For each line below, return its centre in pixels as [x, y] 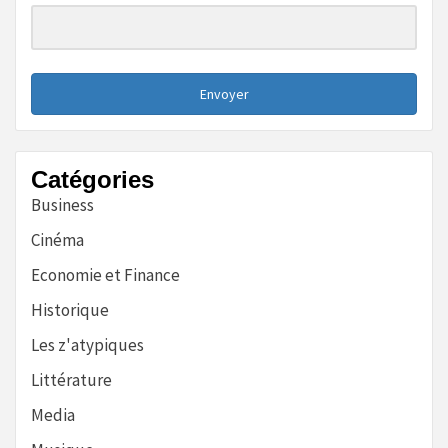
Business [62, 204]
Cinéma [57, 239]
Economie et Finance [105, 274]
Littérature [71, 379]
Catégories [92, 179]
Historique [70, 309]
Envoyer [224, 93]
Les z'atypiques [87, 344]
